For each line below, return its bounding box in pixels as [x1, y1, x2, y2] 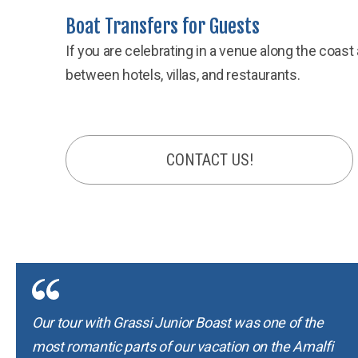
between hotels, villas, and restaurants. [66, 66, 300, 83]
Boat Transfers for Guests [66, 14, 260, 38]
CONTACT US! [165, 149, 253, 169]
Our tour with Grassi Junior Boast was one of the [32, 313, 324, 331]
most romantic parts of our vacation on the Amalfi [32, 337, 333, 355]
